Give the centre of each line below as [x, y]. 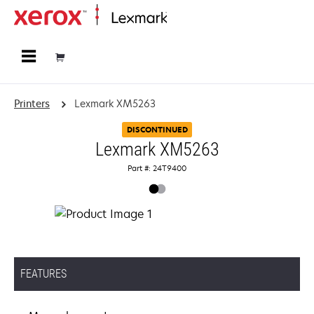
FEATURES [43, 274]
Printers [32, 103]
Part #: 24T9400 [157, 168]
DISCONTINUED [157, 130]
